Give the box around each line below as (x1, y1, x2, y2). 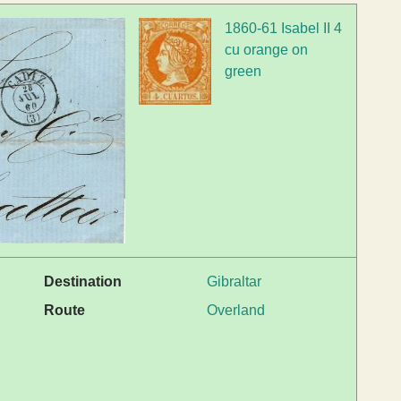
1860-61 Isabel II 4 (225, 20, 343, 36)
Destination (44, 274, 122, 290)
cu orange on (225, 41, 309, 57)
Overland (207, 303, 265, 319)
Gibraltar (207, 274, 261, 290)
